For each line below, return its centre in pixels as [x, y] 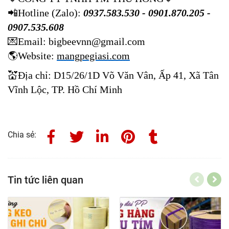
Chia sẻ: [22, 135]
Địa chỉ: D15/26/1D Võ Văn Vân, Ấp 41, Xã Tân [118, 75]
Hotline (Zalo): [49, 13]
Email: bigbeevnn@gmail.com [82, 41]
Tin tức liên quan [45, 180]
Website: [37, 55]
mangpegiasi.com [93, 55]
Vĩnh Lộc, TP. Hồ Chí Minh [65, 90]
